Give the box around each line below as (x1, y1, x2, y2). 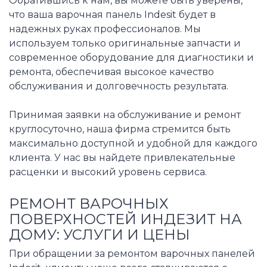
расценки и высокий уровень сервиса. (9, 166, 207, 178)
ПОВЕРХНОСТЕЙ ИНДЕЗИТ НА (9, 210, 242, 228)
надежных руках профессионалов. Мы (9, 23, 201, 35)
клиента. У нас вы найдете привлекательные (9, 152, 235, 164)
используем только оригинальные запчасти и (9, 38, 241, 49)
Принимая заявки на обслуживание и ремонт (9, 109, 241, 121)
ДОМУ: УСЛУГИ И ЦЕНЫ (9, 225, 190, 243)
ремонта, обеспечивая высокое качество (9, 66, 214, 78)
